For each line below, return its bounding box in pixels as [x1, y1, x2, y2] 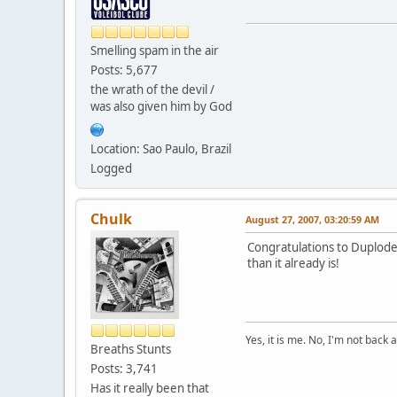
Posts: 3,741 [90, 360, 158, 377]
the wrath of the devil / [90, 81, 214, 97]
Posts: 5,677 [90, 61, 158, 78]
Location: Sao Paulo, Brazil [90, 140, 231, 157]
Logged [90, 160, 132, 176]
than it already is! [247, 254, 339, 271]
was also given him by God [90, 97, 232, 114]
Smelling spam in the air [90, 42, 219, 58]
